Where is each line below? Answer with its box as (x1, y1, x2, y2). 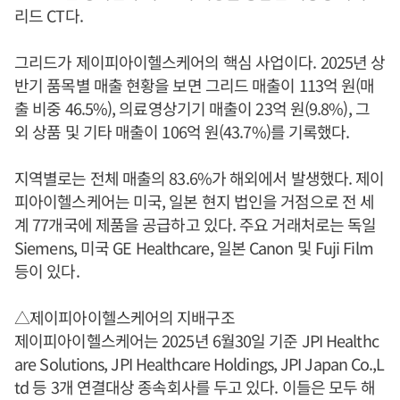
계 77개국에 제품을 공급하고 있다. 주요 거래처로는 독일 (14, 212, 377, 237)
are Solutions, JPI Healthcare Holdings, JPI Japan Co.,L (14, 352, 385, 376)
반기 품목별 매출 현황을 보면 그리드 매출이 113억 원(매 (14, 73, 375, 97)
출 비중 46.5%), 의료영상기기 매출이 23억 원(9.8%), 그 (14, 96, 370, 121)
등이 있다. (14, 259, 79, 283)
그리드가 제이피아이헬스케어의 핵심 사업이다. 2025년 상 (14, 50, 386, 74)
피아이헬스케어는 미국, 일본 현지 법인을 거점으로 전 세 (14, 189, 375, 213)
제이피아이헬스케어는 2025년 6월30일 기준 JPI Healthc (14, 329, 379, 353)
